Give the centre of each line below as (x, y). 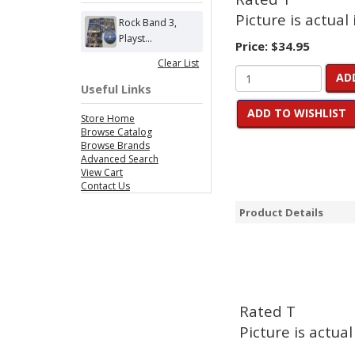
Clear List (178, 63)
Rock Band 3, (148, 23)
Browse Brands (115, 145)
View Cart (102, 172)
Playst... (136, 38)
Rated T (267, 311)
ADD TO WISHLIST (297, 113)
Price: (253, 46)
